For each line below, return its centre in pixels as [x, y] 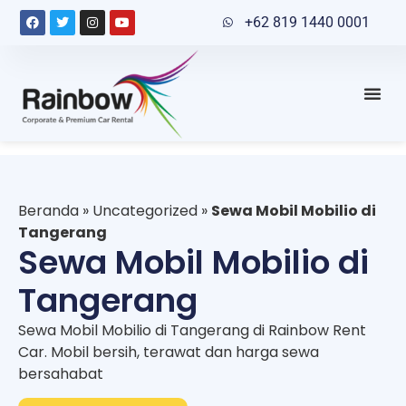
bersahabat [61, 373]
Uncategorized [145, 210]
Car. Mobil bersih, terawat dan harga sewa [169, 352]
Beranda [48, 210]
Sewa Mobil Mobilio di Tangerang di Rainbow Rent [192, 330]
